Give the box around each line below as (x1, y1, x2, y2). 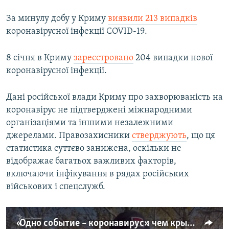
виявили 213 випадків (108, 14, 197, 24)
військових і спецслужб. (6, 182, 105, 192)
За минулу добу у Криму (6, 14, 108, 24)
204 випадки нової (133, 53, 213, 63)
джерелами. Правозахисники (6, 131, 132, 141)
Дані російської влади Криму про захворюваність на (6, 93, 223, 103)
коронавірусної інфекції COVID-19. (6, 27, 147, 37)
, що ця (187, 131, 215, 141)
